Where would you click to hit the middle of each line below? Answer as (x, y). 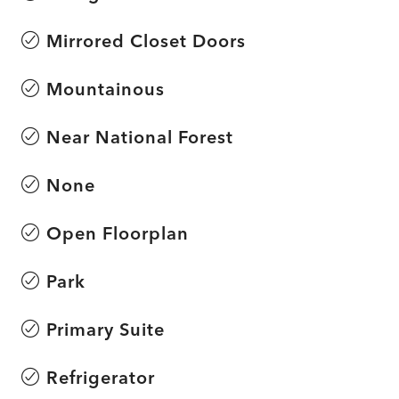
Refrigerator (101, 377)
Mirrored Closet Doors (146, 40)
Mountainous (106, 88)
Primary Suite (106, 329)
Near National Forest (140, 136)
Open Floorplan (118, 232)
